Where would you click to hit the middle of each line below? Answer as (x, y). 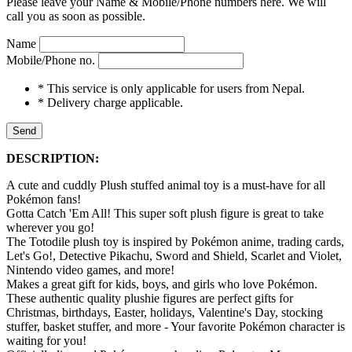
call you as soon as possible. (76, 16)
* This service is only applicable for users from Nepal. (171, 89)
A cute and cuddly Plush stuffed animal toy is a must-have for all (166, 185)
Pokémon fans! (44, 200)
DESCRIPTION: (53, 159)
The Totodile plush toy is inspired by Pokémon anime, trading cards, (175, 242)
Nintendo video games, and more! (90, 270)
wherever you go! (50, 228)
